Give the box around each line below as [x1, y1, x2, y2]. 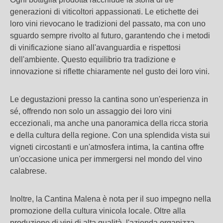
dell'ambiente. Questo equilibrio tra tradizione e [10, 55, 176, 64]
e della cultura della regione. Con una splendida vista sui [10, 131, 210, 139]
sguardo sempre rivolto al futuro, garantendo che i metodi [10, 31, 210, 40]
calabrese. [10, 167, 47, 175]
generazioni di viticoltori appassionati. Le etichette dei [10, 7, 199, 16]
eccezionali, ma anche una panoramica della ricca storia [10, 119, 208, 127]
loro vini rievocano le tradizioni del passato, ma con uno [10, 19, 206, 28]
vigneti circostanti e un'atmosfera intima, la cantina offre [10, 143, 204, 151]
